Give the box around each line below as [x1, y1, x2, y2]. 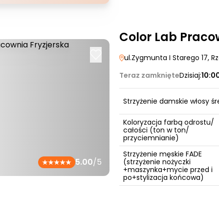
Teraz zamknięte [119, 70, 179, 80]
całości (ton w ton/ [123, 125, 189, 135]
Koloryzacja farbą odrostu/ [123, 117, 214, 127]
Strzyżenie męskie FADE [123, 149, 202, 159]
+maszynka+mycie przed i [123, 165, 213, 175]
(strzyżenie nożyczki [123, 157, 191, 167]
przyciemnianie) [123, 133, 179, 143]
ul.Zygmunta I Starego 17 [124, 53, 208, 63]
